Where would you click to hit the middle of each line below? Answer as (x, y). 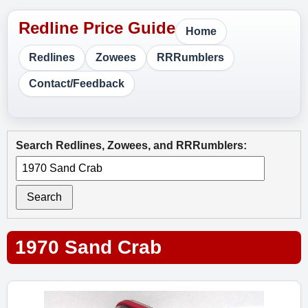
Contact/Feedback (77, 84)
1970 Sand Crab (88, 247)
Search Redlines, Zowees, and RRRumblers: (131, 145)
